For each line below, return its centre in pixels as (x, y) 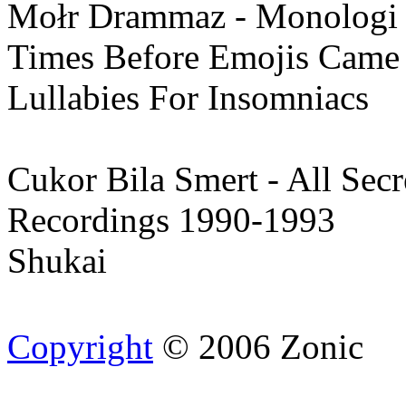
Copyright (80, 346)
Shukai (57, 260)
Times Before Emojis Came (203, 56)
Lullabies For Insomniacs (188, 97)
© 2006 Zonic (258, 346)
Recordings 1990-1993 (171, 219)
